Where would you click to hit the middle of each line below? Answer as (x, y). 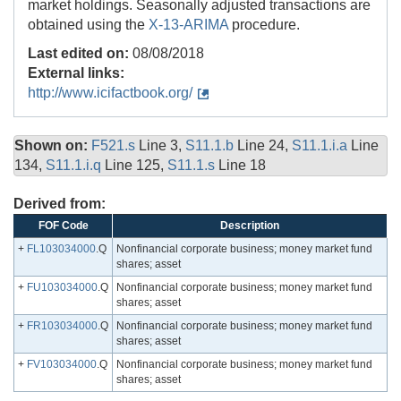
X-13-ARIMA (188, 25)
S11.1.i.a (321, 146)
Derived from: (60, 204)
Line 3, (162, 146)
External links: (76, 73)
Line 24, (264, 146)
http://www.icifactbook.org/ (110, 93)
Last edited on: (78, 54)
